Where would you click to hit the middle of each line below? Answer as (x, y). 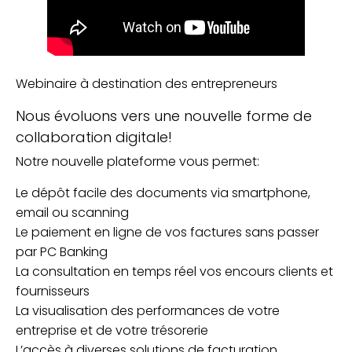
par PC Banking (62, 252)
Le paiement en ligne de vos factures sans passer (167, 232)
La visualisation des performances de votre (148, 311)
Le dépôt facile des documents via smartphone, (163, 193)
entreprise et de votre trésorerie (112, 330)
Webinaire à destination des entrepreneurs (147, 84)
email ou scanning (72, 213)
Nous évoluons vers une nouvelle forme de (164, 116)
